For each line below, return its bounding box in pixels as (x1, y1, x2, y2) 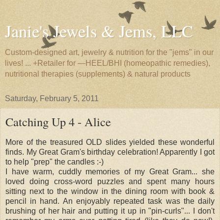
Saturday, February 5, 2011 (5, 94, 99, 103)
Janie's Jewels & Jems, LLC (5, 20, 193, 42)
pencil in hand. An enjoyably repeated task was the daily (5, 196, 215, 205)
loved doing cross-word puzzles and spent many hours (5, 177, 215, 186)
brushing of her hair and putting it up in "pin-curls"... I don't (5, 206, 215, 215)
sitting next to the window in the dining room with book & (5, 187, 215, 195)
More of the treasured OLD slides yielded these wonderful (5, 137, 215, 146)
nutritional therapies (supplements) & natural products (5, 70, 191, 78)
